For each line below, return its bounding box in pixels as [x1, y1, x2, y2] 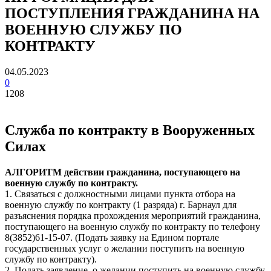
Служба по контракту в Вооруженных [5, 122, 255, 138]
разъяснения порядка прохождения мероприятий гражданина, [5, 210, 261, 221]
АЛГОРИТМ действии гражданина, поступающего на [5, 166, 240, 177]
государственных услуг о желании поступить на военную [5, 243, 244, 253]
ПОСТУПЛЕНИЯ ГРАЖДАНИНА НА [5, 5, 260, 21]
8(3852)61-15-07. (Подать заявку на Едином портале [5, 232, 219, 243]
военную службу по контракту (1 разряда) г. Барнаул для [5, 199, 237, 210]
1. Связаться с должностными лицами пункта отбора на [5, 188, 235, 199]
